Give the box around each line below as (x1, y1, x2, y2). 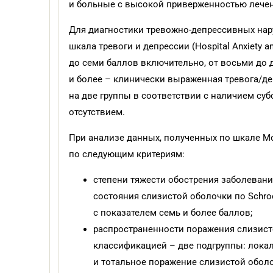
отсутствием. (69, 107, 125, 118)
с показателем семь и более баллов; (93, 207, 252, 218)
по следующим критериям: (69, 149, 185, 160)
